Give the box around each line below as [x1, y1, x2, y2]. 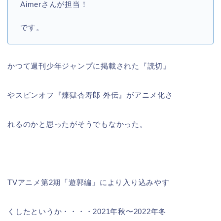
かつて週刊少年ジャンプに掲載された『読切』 [7, 61, 171, 70]
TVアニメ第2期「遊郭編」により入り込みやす [7, 178, 170, 186]
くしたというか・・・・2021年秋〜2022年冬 [7, 207, 167, 216]
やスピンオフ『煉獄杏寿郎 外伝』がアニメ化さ [7, 90, 173, 99]
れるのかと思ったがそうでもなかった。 [7, 119, 147, 128]
